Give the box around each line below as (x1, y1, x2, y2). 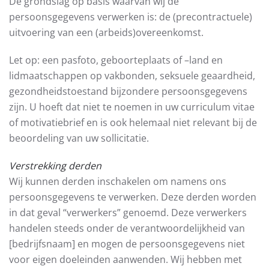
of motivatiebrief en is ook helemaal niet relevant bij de (9, 116, 257, 129)
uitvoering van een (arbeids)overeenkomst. (9, 26, 204, 39)
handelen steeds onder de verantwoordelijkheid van (9, 222, 245, 235)
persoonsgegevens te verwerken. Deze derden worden (9, 190, 256, 204)
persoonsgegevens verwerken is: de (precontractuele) (9, 10, 252, 23)
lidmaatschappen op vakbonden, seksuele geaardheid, (9, 69, 255, 82)
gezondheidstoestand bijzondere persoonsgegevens (9, 85, 247, 98)
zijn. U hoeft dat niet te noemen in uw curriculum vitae (9, 100, 255, 113)
